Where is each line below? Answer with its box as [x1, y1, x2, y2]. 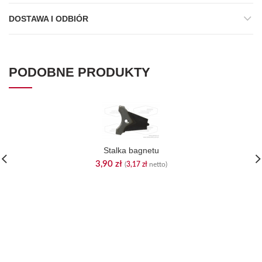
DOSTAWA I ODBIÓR [9, 14, 88, 23]
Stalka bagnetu [103, 146, 159, 155]
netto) [147, 161, 167, 168]
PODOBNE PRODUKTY [9, 65, 150, 80]
